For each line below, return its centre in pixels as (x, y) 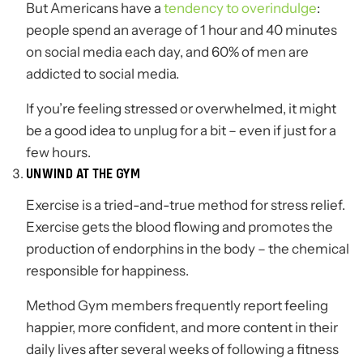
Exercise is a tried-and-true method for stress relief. (186, 205)
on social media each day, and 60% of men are (167, 52)
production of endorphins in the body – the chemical (188, 249)
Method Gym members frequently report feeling (177, 306)
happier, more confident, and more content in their (182, 328)
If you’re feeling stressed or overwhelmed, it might (181, 109)
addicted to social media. (102, 74)
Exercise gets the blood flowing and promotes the (179, 227)
